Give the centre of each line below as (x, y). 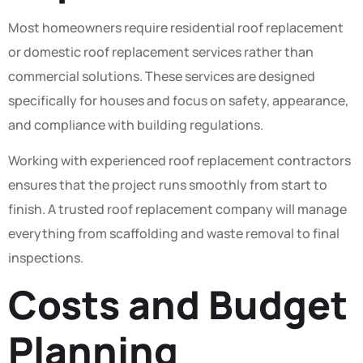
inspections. (46, 258)
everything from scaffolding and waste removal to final (174, 234)
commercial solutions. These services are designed (162, 76)
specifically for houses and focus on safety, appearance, (178, 100)
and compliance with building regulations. (136, 124)
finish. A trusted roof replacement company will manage (177, 209)
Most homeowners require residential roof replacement (176, 27)
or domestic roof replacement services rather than (161, 51)
